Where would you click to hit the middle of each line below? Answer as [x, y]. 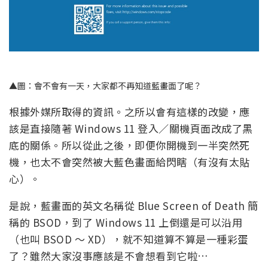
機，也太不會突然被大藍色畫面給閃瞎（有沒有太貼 [130, 162]
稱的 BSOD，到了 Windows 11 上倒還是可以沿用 [126, 223]
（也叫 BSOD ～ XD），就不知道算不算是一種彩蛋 [129, 239]
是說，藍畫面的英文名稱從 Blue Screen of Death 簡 [134, 206]
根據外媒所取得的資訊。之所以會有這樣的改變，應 [130, 112]
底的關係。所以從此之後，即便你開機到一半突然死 [130, 145]
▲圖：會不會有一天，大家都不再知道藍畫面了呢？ [105, 86]
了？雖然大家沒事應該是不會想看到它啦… [109, 256]
